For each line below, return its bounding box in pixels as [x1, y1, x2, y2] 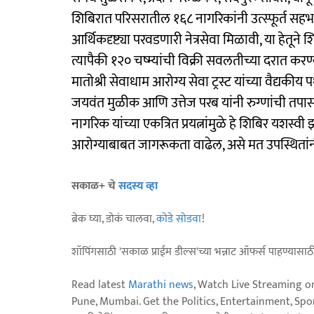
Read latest [71, 275, 128, 294]
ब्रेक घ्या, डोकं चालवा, [71, 209, 156, 228]
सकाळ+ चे [71, 176, 118, 196]
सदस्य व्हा [118, 176, 158, 196]
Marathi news [128, 275, 193, 294]
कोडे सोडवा [156, 209, 202, 228]
